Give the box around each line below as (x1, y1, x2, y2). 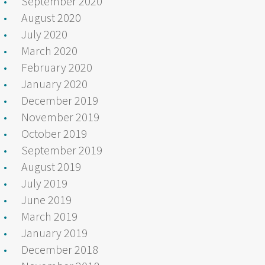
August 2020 (21, 9, 81, 25)
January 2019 (21, 225, 88, 240)
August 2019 (21, 159, 81, 174)
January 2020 (21, 76, 88, 91)
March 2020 (21, 43, 77, 58)
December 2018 (21, 241, 98, 257)
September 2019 (21, 142, 102, 157)
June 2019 (21, 192, 72, 207)
